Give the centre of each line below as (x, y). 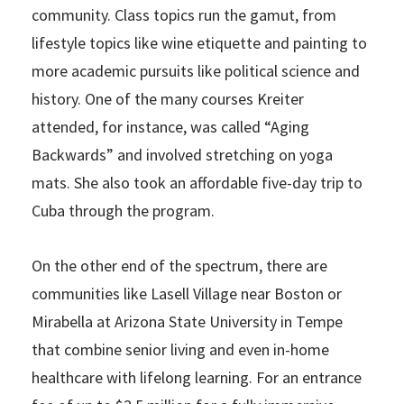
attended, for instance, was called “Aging (170, 127)
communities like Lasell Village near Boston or (187, 294)
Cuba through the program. (123, 211)
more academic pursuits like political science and (196, 71)
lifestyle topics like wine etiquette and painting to (199, 43)
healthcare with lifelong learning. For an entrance (197, 378)
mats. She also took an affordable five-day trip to (197, 183)
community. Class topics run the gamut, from (184, 15)
